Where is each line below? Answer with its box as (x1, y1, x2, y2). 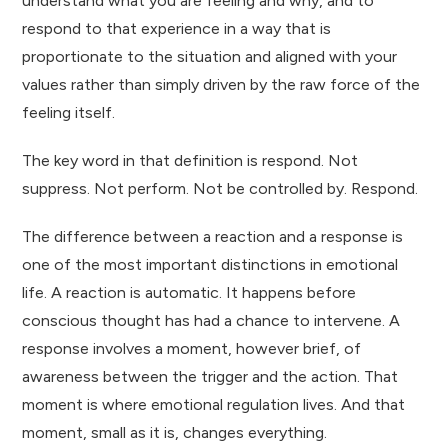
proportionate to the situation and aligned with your (22, 46, 398, 66)
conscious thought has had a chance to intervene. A (22, 310, 401, 330)
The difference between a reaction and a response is (22, 226, 404, 246)
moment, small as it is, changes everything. (22, 422, 328, 442)
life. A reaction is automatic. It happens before (22, 282, 357, 302)
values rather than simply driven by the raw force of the (22, 74, 421, 94)
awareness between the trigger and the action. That (22, 366, 399, 386)
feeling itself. (22, 102, 116, 122)
